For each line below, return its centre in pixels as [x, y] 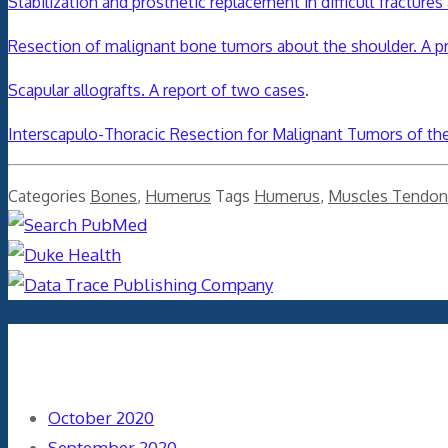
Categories [49, 195]
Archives [76, 351]
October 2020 [101, 418]
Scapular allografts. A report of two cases [156, 89]
